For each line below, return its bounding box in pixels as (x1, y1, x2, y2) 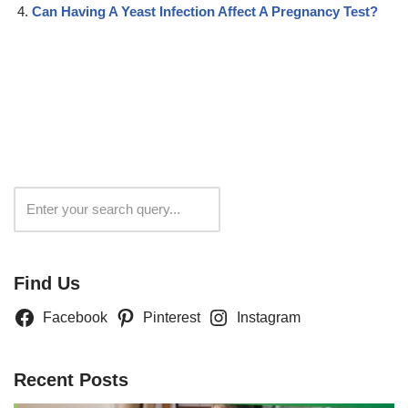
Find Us (14, 272, 80, 293)
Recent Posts (14, 369, 128, 390)
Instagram (236, 309, 301, 325)
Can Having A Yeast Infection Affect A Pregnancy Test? (32, 3, 378, 19)
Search (243, 200, 288, 217)
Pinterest (143, 309, 201, 325)
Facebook (42, 309, 107, 325)
